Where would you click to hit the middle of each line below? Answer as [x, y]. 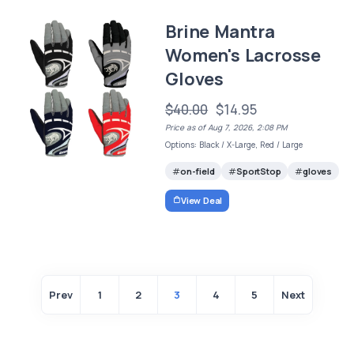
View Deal [201, 200]
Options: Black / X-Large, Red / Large [234, 145]
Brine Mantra [220, 32]
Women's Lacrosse [243, 55]
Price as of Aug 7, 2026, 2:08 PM [226, 127]
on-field [197, 171]
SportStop [259, 171]
